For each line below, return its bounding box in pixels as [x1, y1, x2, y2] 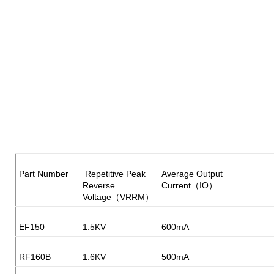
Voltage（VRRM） [83, 191, 154, 202]
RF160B [19, 251, 51, 262]
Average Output [161, 168, 223, 179]
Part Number [19, 168, 68, 179]
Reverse [83, 180, 115, 190]
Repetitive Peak [83, 168, 146, 179]
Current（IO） [161, 180, 217, 190]
